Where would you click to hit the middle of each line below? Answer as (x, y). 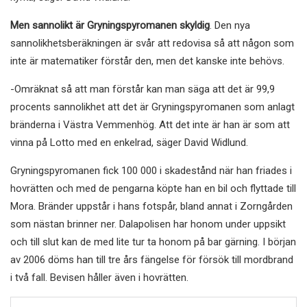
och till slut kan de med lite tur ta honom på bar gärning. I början (153, 242)
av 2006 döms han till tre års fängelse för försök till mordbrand (152, 259)
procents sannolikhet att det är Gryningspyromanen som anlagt (152, 107)
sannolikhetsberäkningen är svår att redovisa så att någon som (152, 43)
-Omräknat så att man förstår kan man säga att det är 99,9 (143, 89)
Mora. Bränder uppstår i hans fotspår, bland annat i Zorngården (151, 206)
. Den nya (230, 25)
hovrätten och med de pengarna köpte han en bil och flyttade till (153, 188)
